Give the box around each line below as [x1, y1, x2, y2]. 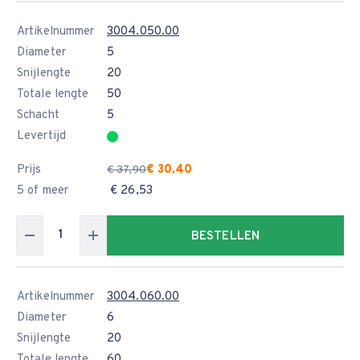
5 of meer [17, 183, 68, 198]
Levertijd [17, 129, 66, 144]
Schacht [17, 108, 59, 123]
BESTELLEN [191, 229, 260, 244]
